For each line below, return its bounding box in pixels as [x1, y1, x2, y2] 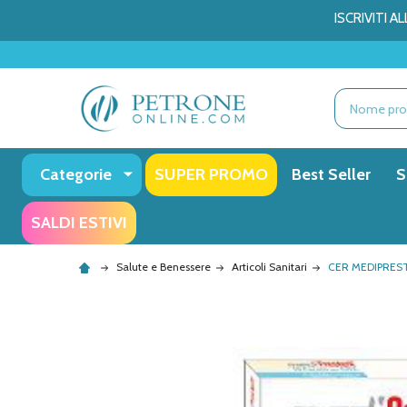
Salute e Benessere [116, 260, 211, 274]
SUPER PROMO [154, 164, 268, 185]
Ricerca [334, 89, 379, 107]
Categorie [40, 164, 112, 185]
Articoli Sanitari [232, 260, 307, 274]
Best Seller [292, 164, 371, 185]
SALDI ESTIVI [31, 213, 127, 233]
